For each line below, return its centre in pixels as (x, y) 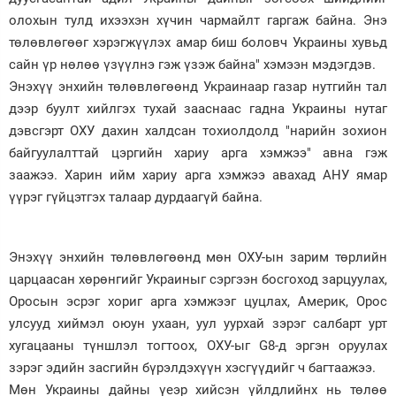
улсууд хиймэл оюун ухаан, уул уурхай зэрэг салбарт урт (198, 323)
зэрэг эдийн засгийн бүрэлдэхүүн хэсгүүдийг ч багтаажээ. (194, 367)
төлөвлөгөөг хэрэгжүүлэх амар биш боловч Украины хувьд (198, 42)
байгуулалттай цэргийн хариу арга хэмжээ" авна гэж (198, 152)
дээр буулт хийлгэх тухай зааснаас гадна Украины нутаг (198, 108)
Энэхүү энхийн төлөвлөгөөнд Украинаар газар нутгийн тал (198, 86)
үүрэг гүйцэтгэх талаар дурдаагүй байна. (136, 197)
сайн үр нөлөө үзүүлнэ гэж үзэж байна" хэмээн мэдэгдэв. (192, 64)
